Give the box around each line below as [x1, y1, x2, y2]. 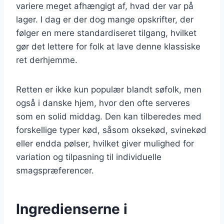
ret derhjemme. [16, 54, 77, 65]
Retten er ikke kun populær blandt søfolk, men [16, 84, 201, 94]
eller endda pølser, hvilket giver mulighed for [16, 138, 194, 148]
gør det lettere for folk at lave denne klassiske [16, 41, 200, 51]
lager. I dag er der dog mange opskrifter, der [16, 14, 193, 24]
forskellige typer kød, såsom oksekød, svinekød [16, 124, 206, 135]
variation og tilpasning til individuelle [16, 151, 161, 162]
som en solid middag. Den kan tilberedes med [16, 111, 201, 121]
